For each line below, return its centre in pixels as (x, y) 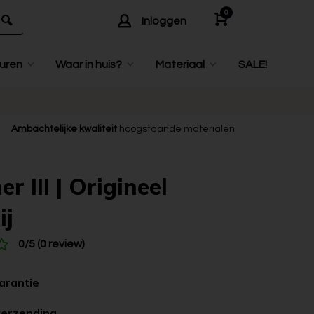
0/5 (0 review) (52, 244)
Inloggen (164, 21)
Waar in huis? (89, 64)
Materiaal (180, 64)
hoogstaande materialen (176, 129)
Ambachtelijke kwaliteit (64, 129)
